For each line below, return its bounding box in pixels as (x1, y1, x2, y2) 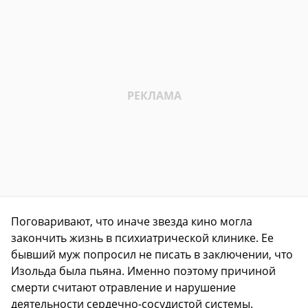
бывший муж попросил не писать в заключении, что (11, 246, 293, 262)
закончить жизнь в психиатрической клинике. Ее (11, 230, 274, 245)
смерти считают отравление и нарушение (11, 279, 236, 295)
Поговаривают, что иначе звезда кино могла (11, 213, 252, 229)
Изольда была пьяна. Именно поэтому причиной (11, 263, 276, 278)
